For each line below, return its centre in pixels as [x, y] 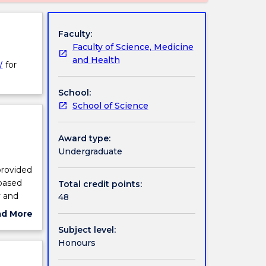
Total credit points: [100, 184]
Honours [77, 243]
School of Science [110, 105]
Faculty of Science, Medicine [133, 47]
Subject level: [87, 229]
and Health [96, 60]
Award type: [84, 138]
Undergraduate [90, 151]
